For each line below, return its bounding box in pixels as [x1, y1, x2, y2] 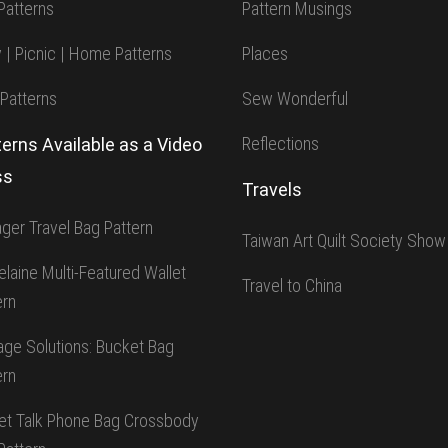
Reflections [242, 133, 320, 155]
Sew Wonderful [242, 88, 349, 110]
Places [242, 43, 289, 65]
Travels [242, 179, 303, 201]
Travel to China [242, 275, 343, 297]
